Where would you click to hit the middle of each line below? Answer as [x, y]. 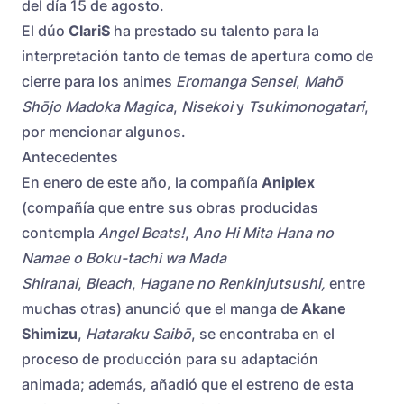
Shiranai [50, 284]
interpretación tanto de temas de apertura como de [197, 56]
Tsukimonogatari [306, 107]
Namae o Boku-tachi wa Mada [124, 258]
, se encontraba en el [263, 334]
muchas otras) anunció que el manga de [161, 309]
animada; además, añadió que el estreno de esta [188, 385]
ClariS [89, 31]
